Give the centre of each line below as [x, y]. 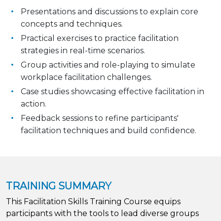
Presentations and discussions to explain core [110, 11]
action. [34, 104]
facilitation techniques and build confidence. [109, 130]
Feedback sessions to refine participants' [100, 118]
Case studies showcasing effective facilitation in [112, 91]
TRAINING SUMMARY [59, 186]
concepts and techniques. [72, 24]
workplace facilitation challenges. [86, 77]
